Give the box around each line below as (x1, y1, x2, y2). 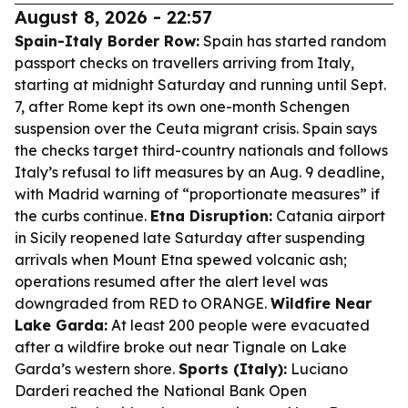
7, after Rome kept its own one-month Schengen (15, 97, 350, 116)
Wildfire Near (270, 294, 372, 312)
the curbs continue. (15, 207, 150, 225)
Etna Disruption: (150, 207, 272, 225)
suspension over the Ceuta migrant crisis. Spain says (15, 119, 377, 138)
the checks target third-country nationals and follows (15, 141, 388, 159)
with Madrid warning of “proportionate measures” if (15, 185, 380, 203)
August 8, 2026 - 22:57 (15, 5, 212, 28)
